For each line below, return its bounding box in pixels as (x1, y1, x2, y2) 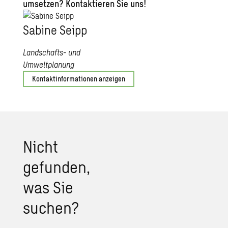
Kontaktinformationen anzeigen (32, 74, 126, 83)
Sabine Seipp (23, 22, 88, 37)
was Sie (23, 177, 74, 196)
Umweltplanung (23, 60, 75, 69)
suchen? (23, 197, 79, 217)
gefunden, (23, 157, 91, 176)
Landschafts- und (23, 47, 81, 57)
